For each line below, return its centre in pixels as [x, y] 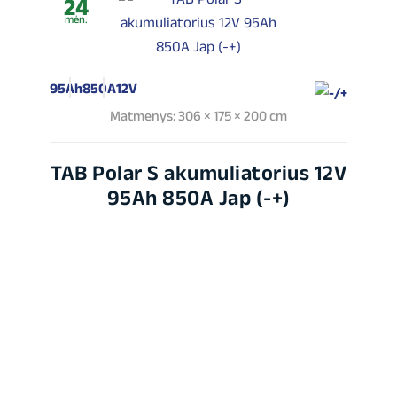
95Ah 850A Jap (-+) [198, 197]
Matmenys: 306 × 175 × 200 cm [198, 115]
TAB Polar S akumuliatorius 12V [198, 172]
